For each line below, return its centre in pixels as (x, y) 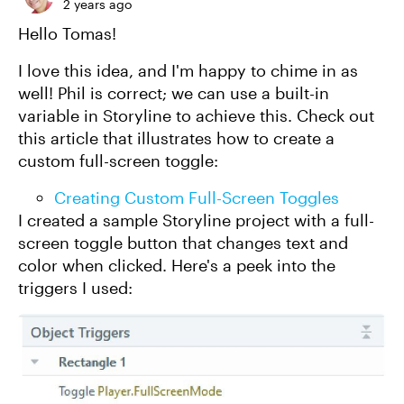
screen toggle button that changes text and (183, 243)
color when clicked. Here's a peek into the (177, 265)
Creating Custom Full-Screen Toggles (197, 197)
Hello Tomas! (67, 33)
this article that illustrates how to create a (176, 138)
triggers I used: (75, 288)
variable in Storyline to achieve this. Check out (196, 115)
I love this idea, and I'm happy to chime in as (188, 70)
